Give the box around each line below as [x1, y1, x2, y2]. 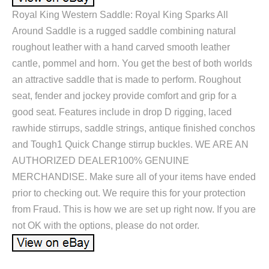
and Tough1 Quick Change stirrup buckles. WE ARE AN [12, 139, 249, 150]
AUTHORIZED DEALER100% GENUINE [12, 156, 189, 166]
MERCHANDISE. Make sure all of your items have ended [12, 172, 256, 183]
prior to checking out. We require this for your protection [12, 188, 246, 199]
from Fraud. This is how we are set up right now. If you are [12, 204, 256, 215]
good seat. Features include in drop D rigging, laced [12, 107, 232, 118]
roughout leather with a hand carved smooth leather [12, 42, 230, 53]
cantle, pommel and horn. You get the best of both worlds [12, 58, 252, 69]
